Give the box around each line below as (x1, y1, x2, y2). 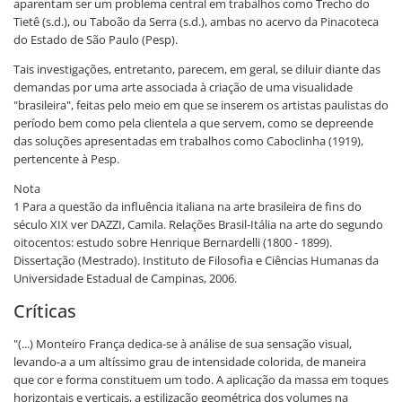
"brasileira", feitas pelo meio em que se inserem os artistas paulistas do (13, 97, 389, 113)
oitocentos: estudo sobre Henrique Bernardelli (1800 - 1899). (13, 234, 332, 250)
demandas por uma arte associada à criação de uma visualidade (13, 79, 353, 95)
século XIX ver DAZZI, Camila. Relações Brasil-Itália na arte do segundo (13, 216, 383, 232)
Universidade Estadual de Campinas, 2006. (13, 270, 237, 286)
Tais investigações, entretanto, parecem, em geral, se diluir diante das (13, 61, 380, 77)
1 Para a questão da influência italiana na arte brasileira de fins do (13, 198, 362, 214)
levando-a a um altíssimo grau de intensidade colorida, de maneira (13, 354, 366, 370)
